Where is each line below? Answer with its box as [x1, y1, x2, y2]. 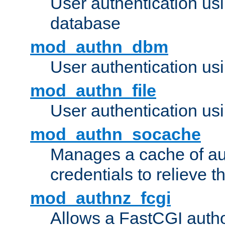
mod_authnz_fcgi [30, 188, 171, 208]
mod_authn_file [30, 81, 156, 100]
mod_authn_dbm [30, 37, 168, 57]
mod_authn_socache [30, 125, 201, 144]
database [50, 14, 121, 33]
